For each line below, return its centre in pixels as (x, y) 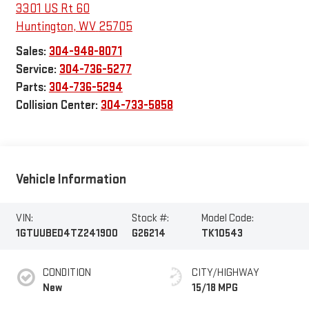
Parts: (32, 87)
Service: (37, 69)
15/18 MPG (215, 288)
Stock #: (151, 219)
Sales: (32, 51)
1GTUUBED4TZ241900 (67, 234)
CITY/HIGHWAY (226, 273)
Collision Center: (58, 105)
